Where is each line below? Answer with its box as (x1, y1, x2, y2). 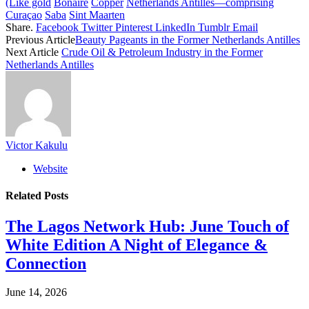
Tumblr (198, 21, 230, 33)
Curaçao (6, 8, 42, 21)
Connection (6, 254, 86, 272)
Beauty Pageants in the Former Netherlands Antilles (75, 33, 300, 46)
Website (33, 162, 68, 175)
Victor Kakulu (6, 139, 68, 151)
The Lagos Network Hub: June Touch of (6, 217, 289, 235)
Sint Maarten (69, 8, 125, 21)
